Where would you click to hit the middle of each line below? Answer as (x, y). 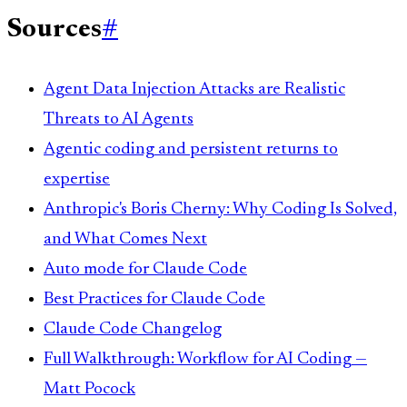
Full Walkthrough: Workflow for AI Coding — (205, 360)
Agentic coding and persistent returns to (191, 150)
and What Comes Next (125, 240)
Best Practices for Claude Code (154, 300)
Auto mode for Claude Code (145, 270)
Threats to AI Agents (119, 120)
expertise (77, 180)
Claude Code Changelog (133, 330)
